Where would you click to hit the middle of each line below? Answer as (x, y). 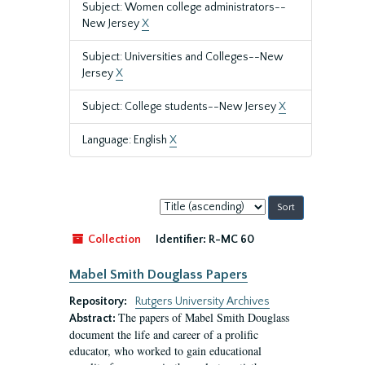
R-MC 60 (231, 240)
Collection (113, 240)
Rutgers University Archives (202, 301)
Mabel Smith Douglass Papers (158, 275)
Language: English (126, 140)
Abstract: (94, 319)
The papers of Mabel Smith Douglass (204, 317)
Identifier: (181, 240)
